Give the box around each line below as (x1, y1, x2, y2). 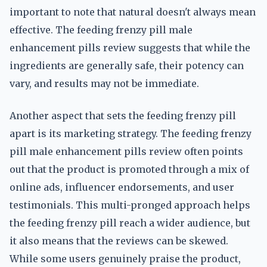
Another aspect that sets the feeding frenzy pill (10, 110, 236, 122)
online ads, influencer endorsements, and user (10, 181, 234, 193)
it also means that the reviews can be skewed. (10, 235, 228, 247)
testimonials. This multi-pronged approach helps (10, 199, 250, 211)
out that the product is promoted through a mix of (10, 163, 249, 175)
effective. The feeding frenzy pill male (10, 24, 193, 36)
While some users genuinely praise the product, (10, 253, 241, 265)
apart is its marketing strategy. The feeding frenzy (10, 128, 252, 139)
